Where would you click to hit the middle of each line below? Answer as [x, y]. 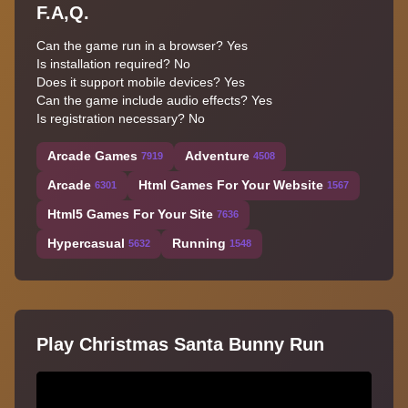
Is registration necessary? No [121, 118]
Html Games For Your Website [231, 185]
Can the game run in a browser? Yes [142, 45]
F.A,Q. [63, 12]
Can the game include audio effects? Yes [154, 100]
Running [199, 244]
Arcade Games [92, 156]
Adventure [217, 156]
